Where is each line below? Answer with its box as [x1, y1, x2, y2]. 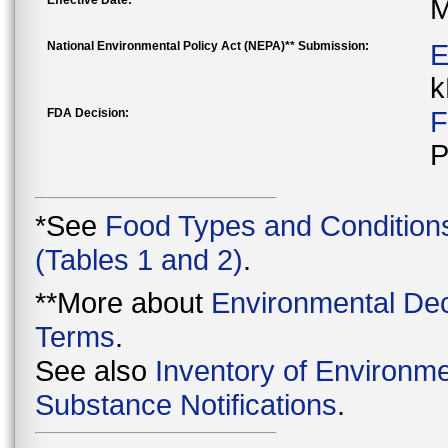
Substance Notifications [35, 388, 337, 422]
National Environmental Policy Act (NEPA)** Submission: [47, 39, 369, 53]
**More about [35, 286, 211, 320]
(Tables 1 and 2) [35, 242, 243, 276]
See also [35, 354, 155, 388]
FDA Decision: [47, 106, 129, 120]
